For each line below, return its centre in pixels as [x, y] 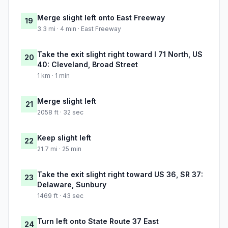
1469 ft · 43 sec [60, 196]
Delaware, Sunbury [72, 185]
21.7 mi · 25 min [59, 149]
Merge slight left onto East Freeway [101, 18]
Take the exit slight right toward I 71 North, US [120, 54]
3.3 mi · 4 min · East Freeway [79, 29]
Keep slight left [64, 138]
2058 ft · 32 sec [60, 112]
